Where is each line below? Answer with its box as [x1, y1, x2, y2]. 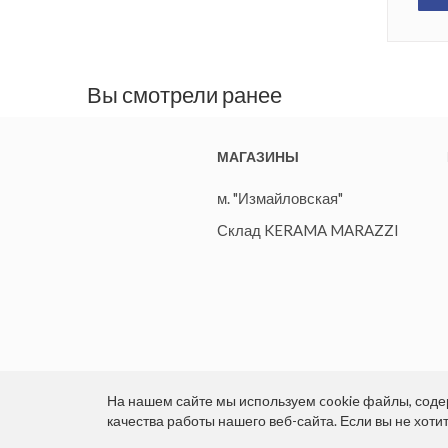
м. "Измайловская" [217, 189, 343, 208]
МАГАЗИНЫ [217, 148, 299, 166]
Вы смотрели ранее [87, 81, 282, 109]
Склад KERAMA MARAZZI [217, 221, 399, 240]
